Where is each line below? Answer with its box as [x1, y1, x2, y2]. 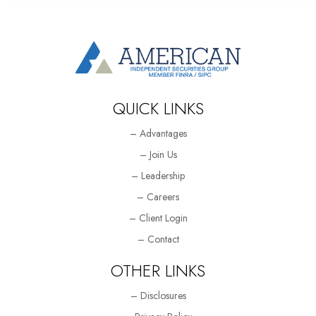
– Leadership [131, 168, 185, 183]
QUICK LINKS [112, 95, 204, 121]
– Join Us [139, 147, 177, 162]
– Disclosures [130, 288, 186, 303]
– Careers [137, 189, 179, 204]
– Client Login [128, 210, 188, 225]
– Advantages [129, 126, 187, 140]
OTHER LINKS [111, 257, 205, 283]
